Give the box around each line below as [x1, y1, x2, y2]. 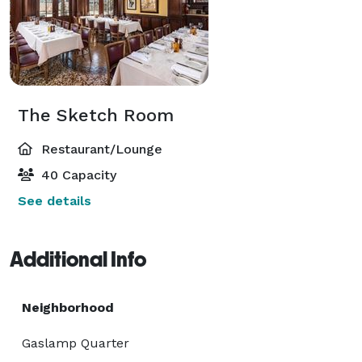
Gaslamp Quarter [22, 335, 129, 351]
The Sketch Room [18, 104, 174, 125]
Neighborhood [22, 299, 114, 315]
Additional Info [10, 246, 146, 271]
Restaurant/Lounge [37, 141, 162, 157]
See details [18, 192, 91, 208]
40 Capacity [37, 166, 116, 183]
